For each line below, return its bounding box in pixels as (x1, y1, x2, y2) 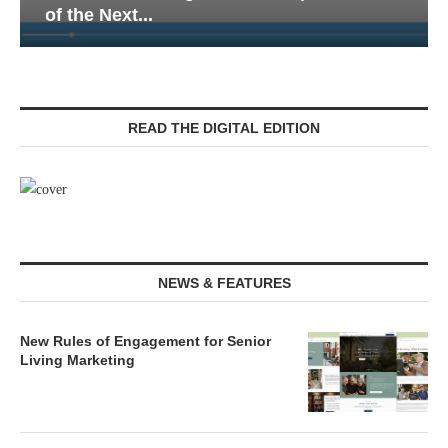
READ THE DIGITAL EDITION (128, 120, 320, 136)
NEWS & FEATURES (157, 275, 291, 291)
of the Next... (45, 5, 153, 25)
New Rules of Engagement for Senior (20, 333, 271, 349)
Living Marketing (20, 352, 135, 368)
